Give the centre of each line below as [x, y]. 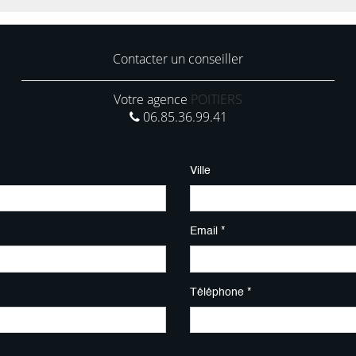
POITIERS [217, 99]
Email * [207, 232]
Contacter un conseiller [178, 58]
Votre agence [152, 99]
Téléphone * [221, 292]
